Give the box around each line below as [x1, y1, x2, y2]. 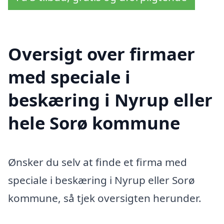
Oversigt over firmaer [8, 41, 195, 65]
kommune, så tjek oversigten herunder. [8, 190, 201, 205]
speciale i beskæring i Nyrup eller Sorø [8, 172, 195, 187]
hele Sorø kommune [8, 110, 180, 134]
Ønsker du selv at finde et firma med [8, 154, 187, 169]
